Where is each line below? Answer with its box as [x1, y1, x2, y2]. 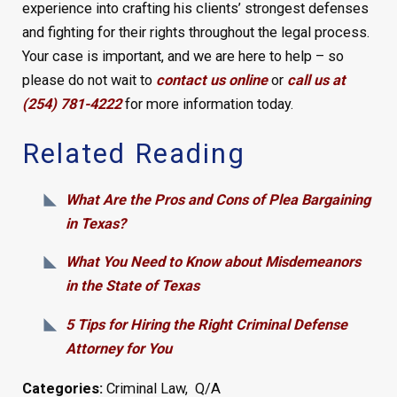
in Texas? [66, 214, 127, 232]
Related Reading [21, 136, 245, 170]
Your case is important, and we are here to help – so [21, 48, 344, 66]
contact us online [155, 72, 268, 90]
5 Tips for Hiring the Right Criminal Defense [66, 315, 348, 333]
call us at [286, 72, 346, 90]
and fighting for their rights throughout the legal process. [21, 24, 370, 42]
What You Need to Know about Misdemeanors [66, 253, 362, 271]
